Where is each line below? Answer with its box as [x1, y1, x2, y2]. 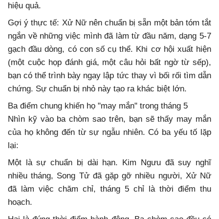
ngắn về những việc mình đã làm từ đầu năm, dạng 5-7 [8, 31, 211, 41]
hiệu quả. [8, 1, 41, 11]
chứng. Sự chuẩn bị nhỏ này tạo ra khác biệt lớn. [8, 84, 187, 94]
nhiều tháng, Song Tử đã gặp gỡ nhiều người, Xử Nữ [8, 171, 211, 181]
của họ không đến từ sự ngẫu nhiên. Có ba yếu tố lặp [8, 128, 211, 137]
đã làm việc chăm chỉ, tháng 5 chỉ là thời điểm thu [8, 184, 211, 194]
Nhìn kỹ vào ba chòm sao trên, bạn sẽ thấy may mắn [8, 114, 211, 124]
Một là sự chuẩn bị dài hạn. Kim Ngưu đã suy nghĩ [8, 158, 211, 168]
